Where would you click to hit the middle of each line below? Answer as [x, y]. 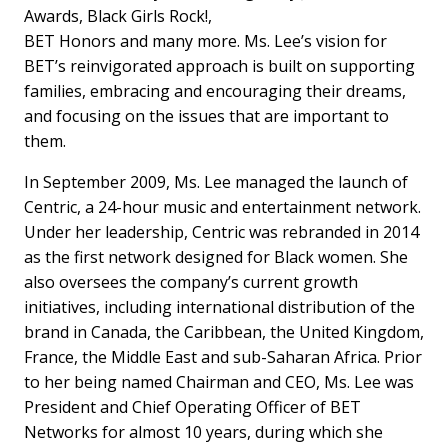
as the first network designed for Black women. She [216, 256]
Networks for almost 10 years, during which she [203, 431]
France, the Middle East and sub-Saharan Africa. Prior [223, 356]
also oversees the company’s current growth [191, 281]
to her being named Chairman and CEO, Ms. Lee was [219, 381]
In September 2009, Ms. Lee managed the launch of [216, 181]
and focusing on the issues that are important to [206, 115]
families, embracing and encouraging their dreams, [215, 90]
